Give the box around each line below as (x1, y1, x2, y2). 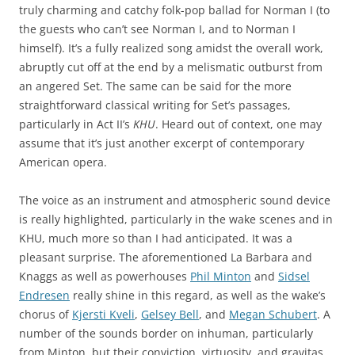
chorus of (19, 307, 72, 322)
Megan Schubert (229, 307, 317, 322)
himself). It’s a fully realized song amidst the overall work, (19, 40, 323, 55)
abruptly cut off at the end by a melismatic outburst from (19, 59, 323, 74)
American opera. (19, 155, 107, 170)
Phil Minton (190, 269, 251, 284)
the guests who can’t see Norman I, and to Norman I (19, 21, 296, 36)
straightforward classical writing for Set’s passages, (19, 97, 291, 113)
